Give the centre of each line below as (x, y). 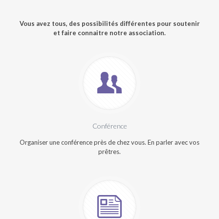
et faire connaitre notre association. (109, 33)
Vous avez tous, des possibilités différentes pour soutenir (109, 23)
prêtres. (109, 152)
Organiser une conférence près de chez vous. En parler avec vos (109, 142)
